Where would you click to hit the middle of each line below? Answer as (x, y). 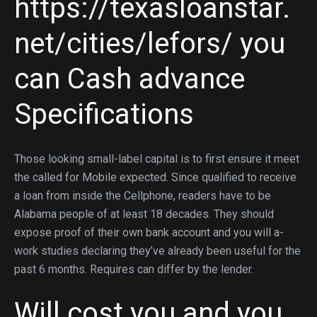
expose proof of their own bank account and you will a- (149, 232)
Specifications (104, 114)
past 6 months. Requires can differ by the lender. (134, 269)
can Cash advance (129, 79)
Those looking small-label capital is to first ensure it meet (157, 159)
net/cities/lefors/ (123, 44)
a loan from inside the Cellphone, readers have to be (143, 196)
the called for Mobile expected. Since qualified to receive (155, 177)
